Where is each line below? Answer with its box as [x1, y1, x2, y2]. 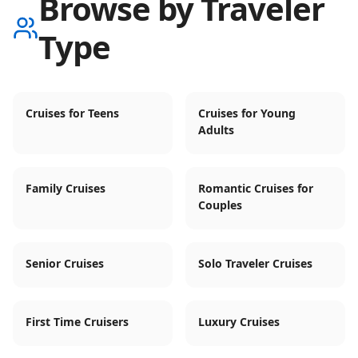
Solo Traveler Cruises [198, 256, 312, 271]
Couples [198, 197, 242, 213]
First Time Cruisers [26, 314, 129, 329]
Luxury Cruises [198, 314, 280, 329]
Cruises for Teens [26, 105, 119, 121]
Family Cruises [26, 181, 105, 196]
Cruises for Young [198, 105, 296, 121]
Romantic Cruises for [198, 181, 313, 196]
